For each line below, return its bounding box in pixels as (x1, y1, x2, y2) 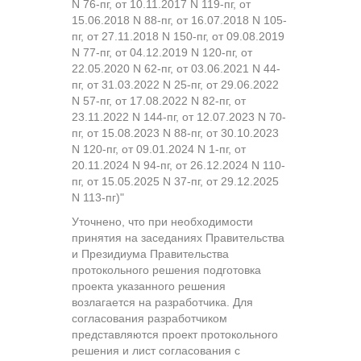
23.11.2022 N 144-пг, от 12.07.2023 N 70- (72, 110, 286, 123)
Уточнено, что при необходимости (72, 214, 253, 228)
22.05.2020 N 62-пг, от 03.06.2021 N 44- (72, 61, 280, 75)
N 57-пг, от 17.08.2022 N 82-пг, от (72, 93, 246, 107)
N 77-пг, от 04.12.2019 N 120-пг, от (72, 45, 252, 59)
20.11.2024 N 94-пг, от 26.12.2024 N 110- (72, 158, 285, 172)
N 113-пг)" (72, 190, 124, 204)
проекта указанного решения (72, 279, 226, 293)
